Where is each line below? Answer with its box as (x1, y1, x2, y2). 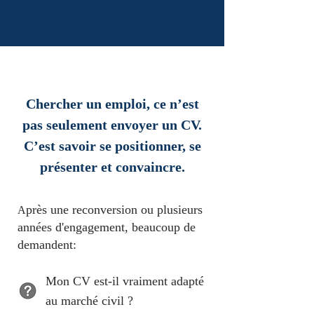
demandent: (18, 238, 80, 252)
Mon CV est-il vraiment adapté (46, 274, 204, 288)
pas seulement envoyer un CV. (22, 117, 202, 132)
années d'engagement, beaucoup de (18, 220, 196, 234)
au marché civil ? (46, 294, 133, 308)
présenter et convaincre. (39, 159, 185, 175)
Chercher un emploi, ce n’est (25, 96, 199, 111)
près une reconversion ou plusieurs (26, 203, 203, 217)
